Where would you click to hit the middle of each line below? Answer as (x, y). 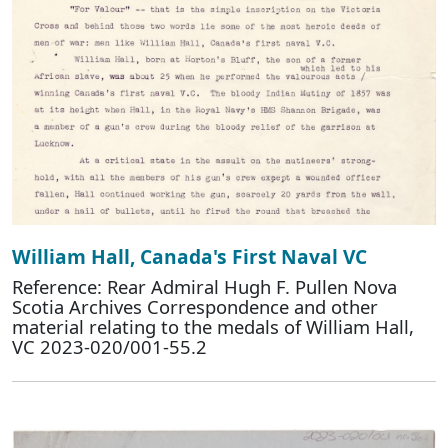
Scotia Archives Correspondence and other (195, 307)
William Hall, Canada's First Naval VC (189, 257)
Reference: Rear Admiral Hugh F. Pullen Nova (204, 287)
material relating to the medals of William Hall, (213, 327)
